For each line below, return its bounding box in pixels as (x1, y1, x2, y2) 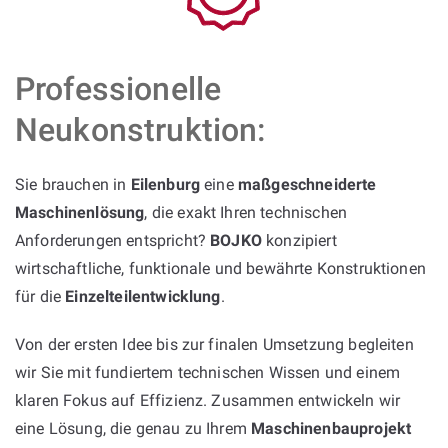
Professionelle (15, 69, 222, 108)
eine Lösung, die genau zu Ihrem (15, 418, 252, 438)
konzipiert (261, 230, 337, 250)
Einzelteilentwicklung (65, 286, 221, 306)
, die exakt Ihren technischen (144, 202, 348, 222)
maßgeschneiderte (237, 174, 377, 194)
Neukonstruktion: (15, 110, 266, 149)
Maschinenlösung (15, 202, 145, 222)
